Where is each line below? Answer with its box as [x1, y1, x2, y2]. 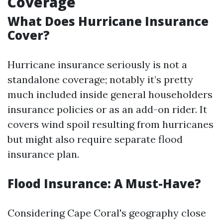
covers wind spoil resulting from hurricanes [7, 118, 214, 130]
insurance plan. [7, 148, 79, 160]
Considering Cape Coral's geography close [7, 207, 206, 219]
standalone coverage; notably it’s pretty [7, 73, 193, 86]
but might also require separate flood [7, 133, 183, 145]
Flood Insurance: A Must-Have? [7, 175, 201, 192]
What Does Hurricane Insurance [7, 13, 209, 29]
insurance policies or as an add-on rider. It [7, 103, 207, 115]
